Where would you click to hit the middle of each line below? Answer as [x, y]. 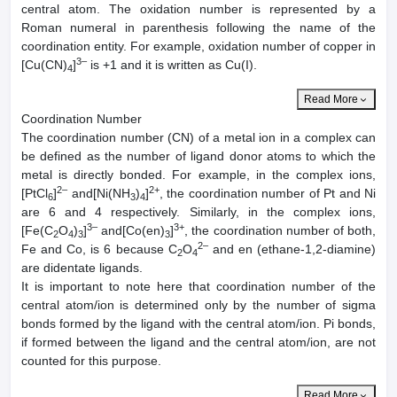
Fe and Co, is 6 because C [99, 249]
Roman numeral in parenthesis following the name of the [198, 28]
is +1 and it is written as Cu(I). [172, 65]
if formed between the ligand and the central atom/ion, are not [198, 343]
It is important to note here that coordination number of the [198, 287]
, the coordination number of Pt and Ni [267, 194]
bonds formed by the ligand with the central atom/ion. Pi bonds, [198, 324]
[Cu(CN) [44, 65]
